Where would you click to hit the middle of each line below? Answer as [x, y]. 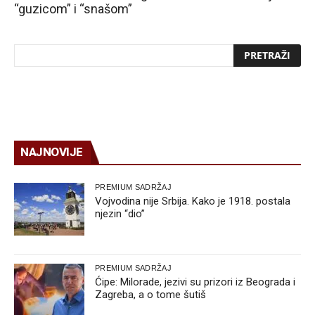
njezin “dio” [120, 213]
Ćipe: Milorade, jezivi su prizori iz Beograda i [195, 282]
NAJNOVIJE [52, 152]
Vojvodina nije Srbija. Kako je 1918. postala [193, 201]
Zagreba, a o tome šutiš [150, 294]
